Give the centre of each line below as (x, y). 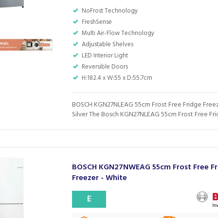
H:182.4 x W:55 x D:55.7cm (117, 78)
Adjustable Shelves (108, 45)
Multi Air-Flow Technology (118, 33)
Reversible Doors (105, 67)
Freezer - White (100, 178)
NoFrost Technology (110, 11)
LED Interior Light (105, 56)
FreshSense (97, 22)
